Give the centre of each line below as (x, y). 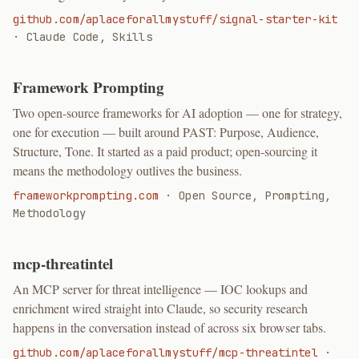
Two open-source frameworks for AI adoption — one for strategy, (177, 113)
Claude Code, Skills (89, 37)
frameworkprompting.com (86, 196)
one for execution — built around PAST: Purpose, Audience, (166, 132)
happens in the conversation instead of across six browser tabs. (169, 327)
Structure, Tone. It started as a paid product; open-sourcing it (165, 151)
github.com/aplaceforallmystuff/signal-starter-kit (175, 19)
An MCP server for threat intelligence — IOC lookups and (160, 289)
